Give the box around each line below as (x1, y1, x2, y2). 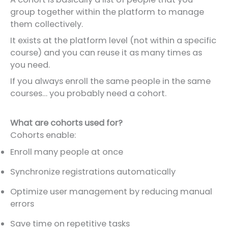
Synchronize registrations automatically (10, 165, 176, 178)
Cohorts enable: (10, 129, 76, 141)
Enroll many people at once (10, 146, 123, 158)
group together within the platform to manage (10, 6, 204, 18)
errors (10, 197, 34, 210)
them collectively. (10, 18, 83, 30)
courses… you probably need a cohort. (10, 88, 166, 100)
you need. (10, 59, 50, 71)
